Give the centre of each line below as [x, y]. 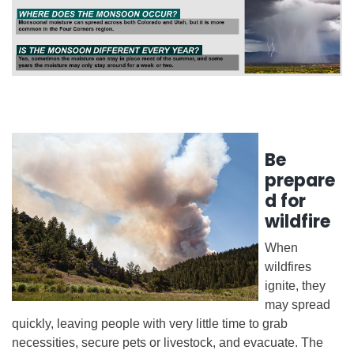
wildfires [288, 266]
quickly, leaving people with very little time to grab [150, 323]
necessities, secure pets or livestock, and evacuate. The [168, 342]
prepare [300, 180]
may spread [298, 304]
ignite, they [295, 285]
